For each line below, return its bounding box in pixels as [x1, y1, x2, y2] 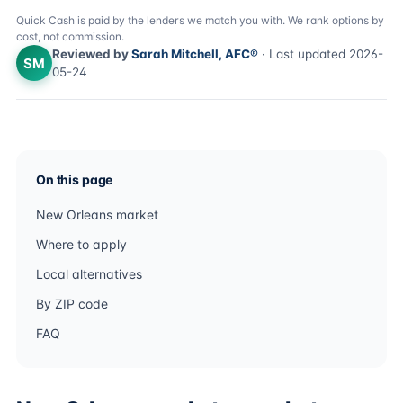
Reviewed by [52, 47, 131, 61]
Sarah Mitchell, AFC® [131, 47, 258, 61]
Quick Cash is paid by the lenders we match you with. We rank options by [16, 13, 384, 27]
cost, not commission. [16, 30, 124, 43]
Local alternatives [36, 266, 142, 282]
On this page [36, 172, 113, 187]
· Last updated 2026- [258, 47, 383, 61]
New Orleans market [36, 207, 158, 222]
